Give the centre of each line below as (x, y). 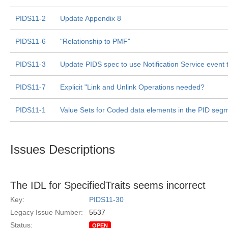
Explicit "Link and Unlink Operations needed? (132, 87)
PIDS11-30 (106, 199)
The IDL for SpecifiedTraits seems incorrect (108, 185)
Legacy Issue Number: (47, 212)
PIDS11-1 (31, 110)
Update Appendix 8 (91, 18)
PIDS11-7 (31, 87)
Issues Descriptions (63, 149)
